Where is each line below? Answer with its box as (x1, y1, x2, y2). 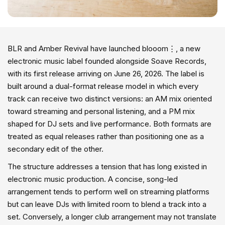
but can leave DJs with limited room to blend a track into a (8, 199, 206, 209)
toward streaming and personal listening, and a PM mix (8, 106, 195, 116)
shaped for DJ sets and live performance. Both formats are (8, 119, 211, 129)
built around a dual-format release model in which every (8, 81, 198, 91)
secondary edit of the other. (8, 144, 103, 154)
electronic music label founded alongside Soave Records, (8, 56, 206, 66)
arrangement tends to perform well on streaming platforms (8, 186, 209, 196)
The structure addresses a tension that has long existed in (8, 161, 207, 171)
